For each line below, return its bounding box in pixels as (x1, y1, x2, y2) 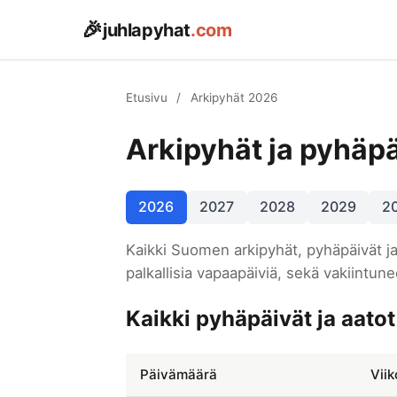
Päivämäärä (140, 365, 217, 383)
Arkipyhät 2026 (190, 90, 277, 105)
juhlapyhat (103, 19, 191, 41)
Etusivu (126, 90, 167, 105)
